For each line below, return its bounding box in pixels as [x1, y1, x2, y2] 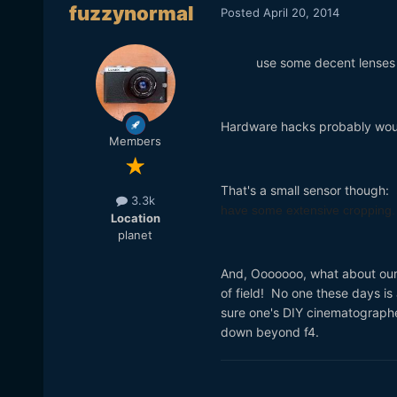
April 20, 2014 [262, 4, 339, 19]
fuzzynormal [69, 2, 195, 26]
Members [109, 134, 162, 149]
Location [110, 210, 160, 225]
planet [118, 227, 153, 242]
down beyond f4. [220, 324, 323, 340]
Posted [220, 4, 263, 19]
